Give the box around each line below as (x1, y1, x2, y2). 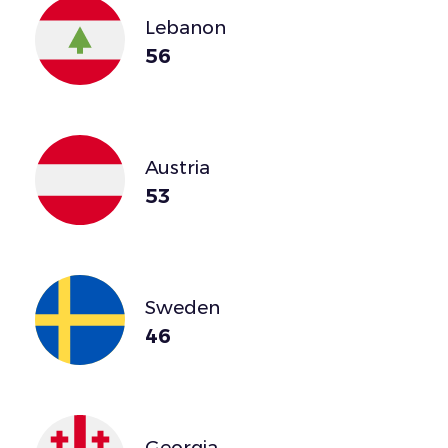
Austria (145, 155, 210, 179)
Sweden (145, 295, 220, 319)
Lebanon (145, 15, 226, 39)
